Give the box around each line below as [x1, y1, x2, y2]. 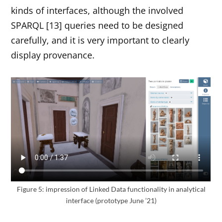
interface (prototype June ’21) [65, 196, 157, 205]
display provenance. [11, 49, 95, 61]
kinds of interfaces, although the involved [11, 4, 184, 17]
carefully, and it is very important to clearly [11, 34, 190, 47]
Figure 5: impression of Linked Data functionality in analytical [16, 185, 206, 194]
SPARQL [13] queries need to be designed [11, 19, 184, 32]
